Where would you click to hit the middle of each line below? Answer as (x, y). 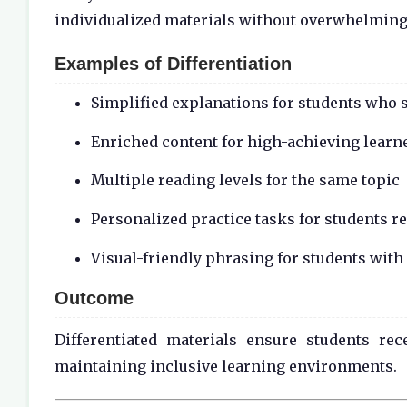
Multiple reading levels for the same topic (245, 180)
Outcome (94, 298)
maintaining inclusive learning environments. (226, 366)
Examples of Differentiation (173, 63)
